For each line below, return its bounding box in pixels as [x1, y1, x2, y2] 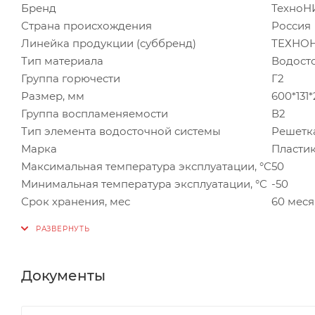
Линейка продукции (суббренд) [21, 36, 196, 50]
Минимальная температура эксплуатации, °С [21, 176, 267, 191]
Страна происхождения [21, 18, 152, 32]
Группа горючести [21, 71, 120, 85]
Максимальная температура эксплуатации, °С [21, 159, 271, 173]
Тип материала [21, 53, 103, 67]
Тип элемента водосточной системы [21, 124, 221, 138]
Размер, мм [21, 89, 84, 103]
